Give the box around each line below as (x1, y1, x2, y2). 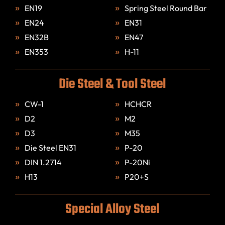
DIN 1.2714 (24, 157, 62, 167)
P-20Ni (124, 157, 150, 167)
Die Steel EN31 (24, 142, 76, 153)
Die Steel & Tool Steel (59, 73, 166, 95)
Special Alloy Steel (65, 198, 160, 220)
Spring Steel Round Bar (124, 3, 207, 13)
